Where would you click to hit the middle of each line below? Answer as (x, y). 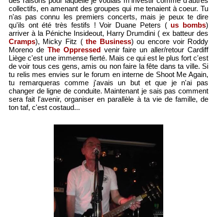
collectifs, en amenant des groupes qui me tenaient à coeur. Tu (108, 9)
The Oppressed (74, 50)
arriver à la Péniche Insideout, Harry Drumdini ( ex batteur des (108, 33)
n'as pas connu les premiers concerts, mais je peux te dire (108, 17)
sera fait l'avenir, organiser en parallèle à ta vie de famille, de (108, 99)
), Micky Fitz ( (61, 42)
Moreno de (28, 50)
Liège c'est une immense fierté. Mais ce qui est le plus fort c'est (108, 58)
